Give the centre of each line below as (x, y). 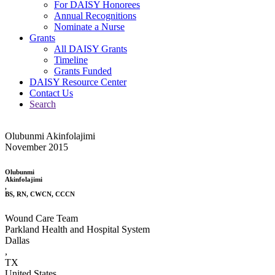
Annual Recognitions (95, 15)
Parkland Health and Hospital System (77, 229)
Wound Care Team (41, 218)
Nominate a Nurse (89, 26)
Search (43, 104)
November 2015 (37, 147)
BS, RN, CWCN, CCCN (40, 194)
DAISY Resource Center (78, 82)
